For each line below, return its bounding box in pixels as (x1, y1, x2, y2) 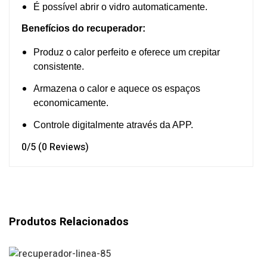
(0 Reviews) (38, 139, 89, 154)
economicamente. (33, 98, 108, 108)
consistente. (33, 61, 84, 72)
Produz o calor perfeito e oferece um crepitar (33, 47, 220, 58)
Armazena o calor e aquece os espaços (33, 83, 200, 94)
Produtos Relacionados (9, 213, 129, 230)
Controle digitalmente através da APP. (33, 119, 193, 130)
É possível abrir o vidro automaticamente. (33, 1, 210, 12)
